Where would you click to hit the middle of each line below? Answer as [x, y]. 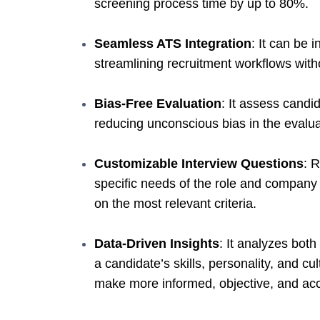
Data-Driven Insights [157, 243]
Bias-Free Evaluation [158, 103]
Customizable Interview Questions [199, 163]
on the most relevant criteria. [175, 203]
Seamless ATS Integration [173, 43]
